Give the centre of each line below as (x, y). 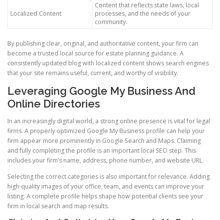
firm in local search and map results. (58, 206)
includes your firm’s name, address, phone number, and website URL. (106, 161)
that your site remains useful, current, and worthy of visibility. (93, 73)
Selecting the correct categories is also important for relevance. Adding (109, 177)
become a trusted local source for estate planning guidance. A (96, 53)
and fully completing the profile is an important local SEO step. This (102, 151)
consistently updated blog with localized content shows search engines (108, 63)
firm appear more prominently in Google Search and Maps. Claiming (104, 141)
